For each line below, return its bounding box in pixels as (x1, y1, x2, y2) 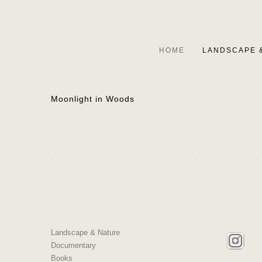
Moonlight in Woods (51, 94, 135, 104)
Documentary (51, 240, 96, 250)
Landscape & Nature (51, 228, 120, 237)
